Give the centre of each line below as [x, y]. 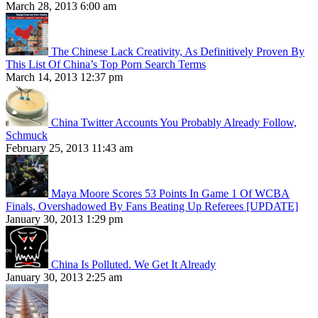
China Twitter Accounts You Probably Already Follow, [174, 123]
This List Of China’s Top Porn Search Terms [106, 65]
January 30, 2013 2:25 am [64, 278]
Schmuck [27, 136]
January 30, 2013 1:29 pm [64, 219]
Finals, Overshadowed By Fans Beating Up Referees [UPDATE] [152, 207]
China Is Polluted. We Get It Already [133, 265]
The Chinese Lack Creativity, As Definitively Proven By [178, 52]
